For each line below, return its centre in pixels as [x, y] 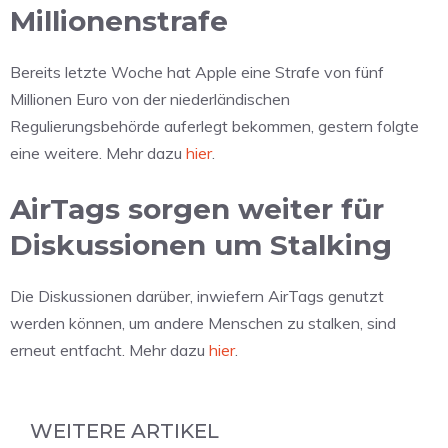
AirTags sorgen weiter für [197, 208]
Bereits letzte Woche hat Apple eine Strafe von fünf [197, 71]
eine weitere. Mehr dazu [98, 152]
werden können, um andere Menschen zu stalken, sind [203, 322]
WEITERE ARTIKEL [124, 430]
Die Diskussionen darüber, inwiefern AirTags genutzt [197, 295]
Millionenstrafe [119, 20]
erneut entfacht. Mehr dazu [109, 349]
